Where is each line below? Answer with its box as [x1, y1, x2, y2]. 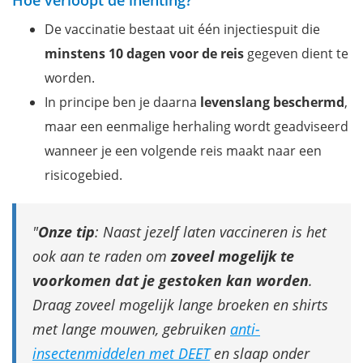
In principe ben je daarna [45, 92, 200, 111]
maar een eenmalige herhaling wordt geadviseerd [45, 117, 348, 135]
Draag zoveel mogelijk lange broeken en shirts [32, 294, 328, 314]
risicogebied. [45, 165, 122, 184]
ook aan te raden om [32, 246, 171, 266]
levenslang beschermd [200, 92, 344, 111]
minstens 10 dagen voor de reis [45, 44, 244, 62]
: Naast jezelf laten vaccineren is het [95, 221, 327, 241]
